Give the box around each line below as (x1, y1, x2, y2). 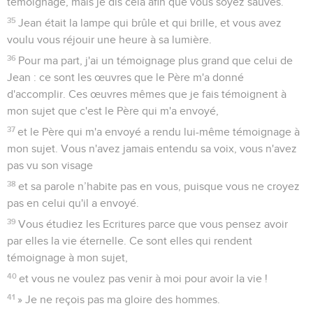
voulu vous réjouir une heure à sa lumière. (7, 34, 212, 45)
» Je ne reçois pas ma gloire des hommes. (17, 293, 221, 305)
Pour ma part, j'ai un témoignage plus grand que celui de (18, 54, 293, 66)
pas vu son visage (7, 159, 93, 171)
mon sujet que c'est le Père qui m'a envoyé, (7, 105, 219, 117)
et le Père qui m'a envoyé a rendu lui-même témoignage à (17, 126, 300, 138)
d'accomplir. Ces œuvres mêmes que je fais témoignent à (7, 88, 286, 100)
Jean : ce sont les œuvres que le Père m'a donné (7, 71, 244, 83)
